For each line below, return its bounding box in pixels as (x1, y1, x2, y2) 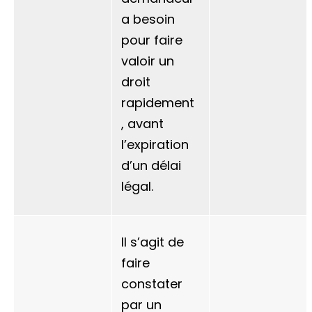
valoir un (121, 52, 174, 70)
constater (121, 275, 182, 292)
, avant (121, 115, 164, 132)
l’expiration (121, 136, 189, 153)
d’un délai (121, 157, 181, 174)
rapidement (121, 94, 194, 111)
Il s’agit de (121, 233, 184, 251)
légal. (121, 178, 153, 195)
